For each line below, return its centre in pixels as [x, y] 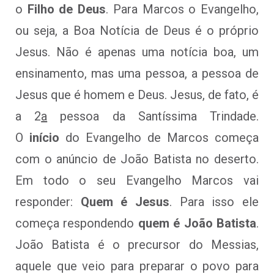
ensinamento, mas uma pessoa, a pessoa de [137, 73]
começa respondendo [77, 223]
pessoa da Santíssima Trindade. [153, 116]
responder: [48, 202]
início [47, 137]
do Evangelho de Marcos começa [162, 137]
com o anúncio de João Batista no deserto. [137, 159]
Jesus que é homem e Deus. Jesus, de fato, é [137, 94]
